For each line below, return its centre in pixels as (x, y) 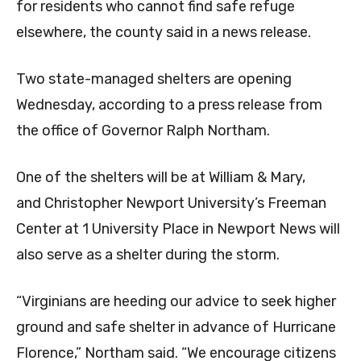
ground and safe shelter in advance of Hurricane (176, 328)
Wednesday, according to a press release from (169, 105)
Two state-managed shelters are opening (154, 79)
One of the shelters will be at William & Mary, (161, 178)
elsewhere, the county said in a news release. (164, 33)
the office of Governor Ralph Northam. (143, 131)
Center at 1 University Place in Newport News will (178, 229)
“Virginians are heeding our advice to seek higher (176, 302)
